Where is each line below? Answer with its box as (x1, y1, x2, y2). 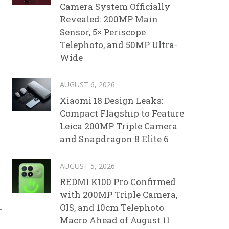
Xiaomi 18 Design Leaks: (60, 94, 163, 106)
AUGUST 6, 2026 (60, 79, 115, 89)
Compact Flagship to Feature (60, 107, 184, 119)
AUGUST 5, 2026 (60, 161, 115, 171)
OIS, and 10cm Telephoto (60, 201, 164, 213)
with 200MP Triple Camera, (60, 188, 177, 200)
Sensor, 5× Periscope (60, 26, 146, 38)
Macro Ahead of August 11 (60, 214, 170, 226)
